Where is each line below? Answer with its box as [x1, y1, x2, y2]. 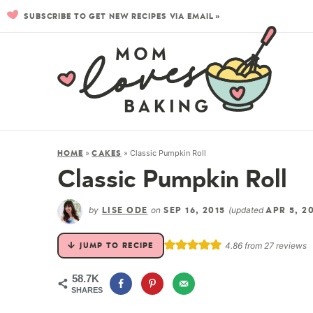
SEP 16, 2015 [160, 206, 229, 215]
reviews [274, 240, 307, 251]
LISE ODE [101, 206, 148, 215]
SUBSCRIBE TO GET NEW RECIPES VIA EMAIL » [24, 12, 221, 20]
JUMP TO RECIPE [80, 241, 154, 249]
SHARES [71, 285, 103, 294]
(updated [228, 205, 266, 216]
